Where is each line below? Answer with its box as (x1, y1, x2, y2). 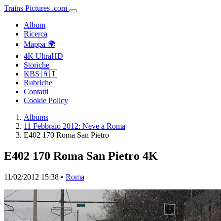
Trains (4, 4, 23, 12)
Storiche (24, 61, 49, 69)
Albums (24, 113, 48, 121)
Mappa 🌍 (24, 40, 55, 48)
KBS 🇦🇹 (24, 70, 57, 78)
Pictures (25, 4, 50, 12)
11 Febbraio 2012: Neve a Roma (24, 122, 125, 130)
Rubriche (24, 78, 52, 87)
